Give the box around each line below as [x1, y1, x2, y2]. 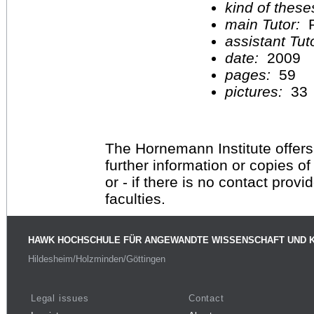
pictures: [225, 83, 287, 100]
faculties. [105, 190, 165, 207]
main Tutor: [225, 15, 304, 32]
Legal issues [31, 292, 89, 303]
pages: [225, 66, 275, 83]
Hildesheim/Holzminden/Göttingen [28, 254, 165, 265]
